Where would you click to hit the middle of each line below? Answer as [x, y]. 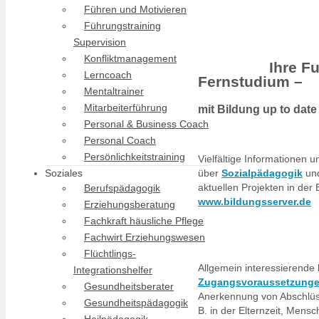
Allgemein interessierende [258, 267]
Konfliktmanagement [130, 58]
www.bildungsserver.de [255, 201]
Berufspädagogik [122, 188]
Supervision [100, 42]
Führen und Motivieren [135, 9]
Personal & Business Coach [146, 124]
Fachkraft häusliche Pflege [144, 221]
